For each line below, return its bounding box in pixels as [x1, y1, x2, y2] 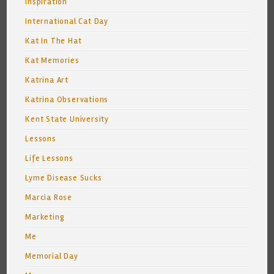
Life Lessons [25, 153, 73, 163]
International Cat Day [25, 16, 109, 26]
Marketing [25, 212, 65, 222]
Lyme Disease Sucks [25, 172, 102, 183]
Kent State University [25, 114, 109, 124]
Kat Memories [25, 55, 80, 65]
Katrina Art [25, 75, 69, 85]
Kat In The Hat [25, 35, 82, 46]
